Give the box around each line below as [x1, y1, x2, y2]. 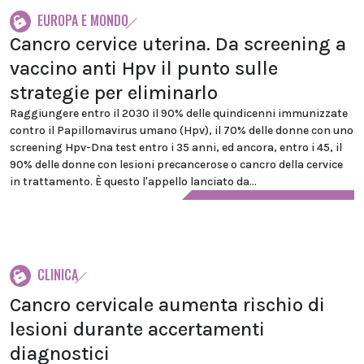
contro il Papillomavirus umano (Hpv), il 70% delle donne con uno [10, 123, 353, 137]
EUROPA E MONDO [37, 11, 128, 30]
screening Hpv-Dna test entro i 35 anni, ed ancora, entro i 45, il [10, 141, 342, 154]
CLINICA [37, 265, 78, 284]
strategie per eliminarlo [10, 81, 218, 104]
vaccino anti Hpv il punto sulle [10, 57, 278, 80]
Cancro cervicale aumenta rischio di [10, 293, 325, 316]
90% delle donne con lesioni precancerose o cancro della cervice [10, 158, 343, 171]
